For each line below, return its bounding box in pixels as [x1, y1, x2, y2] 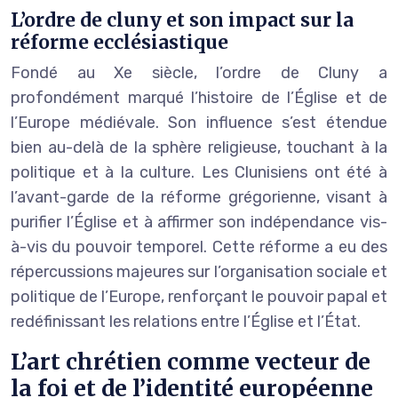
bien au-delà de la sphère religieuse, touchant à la [11, 137, 387, 157]
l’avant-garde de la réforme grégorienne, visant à [11, 187, 387, 207]
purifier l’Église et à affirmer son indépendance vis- [11, 211, 387, 232]
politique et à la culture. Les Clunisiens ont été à [11, 162, 387, 182]
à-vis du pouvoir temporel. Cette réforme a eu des [11, 236, 387, 257]
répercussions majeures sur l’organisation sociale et [11, 261, 387, 282]
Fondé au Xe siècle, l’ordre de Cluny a [11, 62, 387, 83]
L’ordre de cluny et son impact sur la [11, 7, 354, 32]
